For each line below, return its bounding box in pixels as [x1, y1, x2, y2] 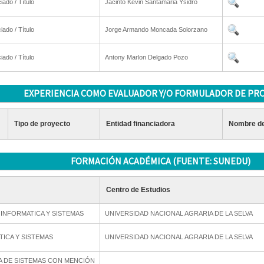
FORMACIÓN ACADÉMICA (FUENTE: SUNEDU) [71, 155, 251, 167]
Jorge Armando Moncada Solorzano [104, 26, 207, 33]
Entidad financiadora [105, 120, 175, 128]
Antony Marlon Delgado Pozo [104, 54, 188, 61]
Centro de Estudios [105, 186, 170, 194]
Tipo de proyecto [14, 120, 70, 128]
